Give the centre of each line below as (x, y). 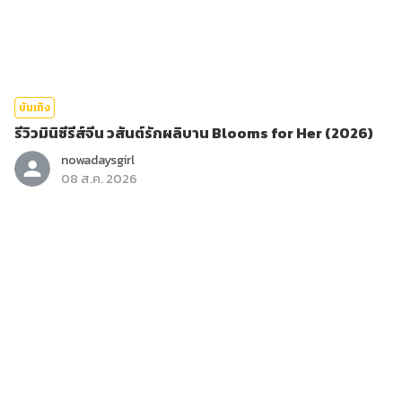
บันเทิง (35, 108)
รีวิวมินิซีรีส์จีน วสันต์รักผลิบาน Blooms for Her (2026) (194, 133)
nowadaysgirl (98, 160)
